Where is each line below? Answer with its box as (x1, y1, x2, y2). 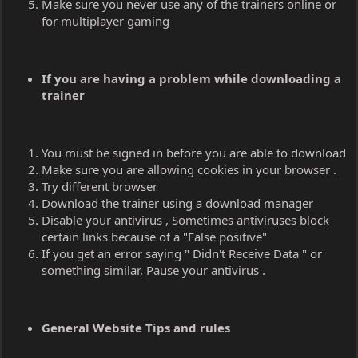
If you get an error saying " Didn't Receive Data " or (42, 245, 322, 262)
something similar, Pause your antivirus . (42, 262, 265, 279)
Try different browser (42, 178, 157, 195)
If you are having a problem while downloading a (42, 70, 341, 87)
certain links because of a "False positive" (42, 229, 267, 245)
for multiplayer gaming (42, 13, 169, 30)
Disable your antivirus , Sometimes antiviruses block (42, 212, 329, 229)
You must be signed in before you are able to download (42, 145, 346, 161)
